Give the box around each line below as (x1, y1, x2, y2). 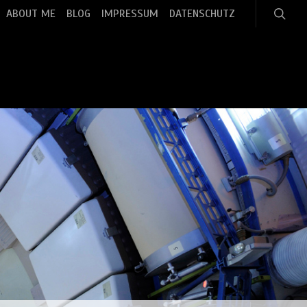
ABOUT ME (6, 7, 56, 21)
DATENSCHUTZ (169, 7, 235, 21)
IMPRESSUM (101, 7, 158, 21)
